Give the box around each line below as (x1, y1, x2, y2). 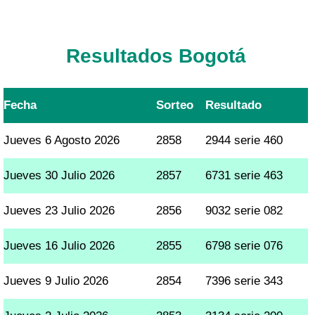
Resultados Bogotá (65, 44, 246, 67)
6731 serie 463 (205, 168, 283, 182)
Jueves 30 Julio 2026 (4, 168, 115, 182)
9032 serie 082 (205, 203, 283, 217)
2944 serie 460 (205, 133, 283, 147)
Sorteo (156, 98, 194, 112)
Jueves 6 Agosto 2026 (4, 133, 120, 147)
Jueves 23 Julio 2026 (4, 203, 115, 217)
